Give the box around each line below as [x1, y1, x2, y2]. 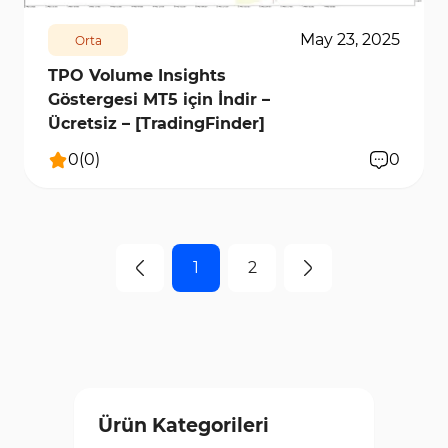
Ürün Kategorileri [98, 414, 269, 438]
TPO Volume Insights [48, 66, 226, 86]
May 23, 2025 [300, 30, 400, 50]
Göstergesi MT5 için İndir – [48, 90, 270, 110]
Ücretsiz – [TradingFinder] [48, 114, 265, 134]
